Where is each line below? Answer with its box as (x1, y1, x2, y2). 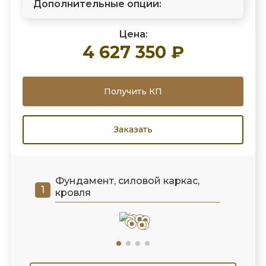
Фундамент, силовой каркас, (55, 175, 199, 187)
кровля (55, 187, 91, 199)
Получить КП (104, 85, 162, 97)
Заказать (113, 124, 153, 135)
